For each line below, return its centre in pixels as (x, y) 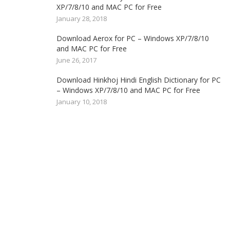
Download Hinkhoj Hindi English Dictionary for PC (138, 80)
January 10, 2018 (81, 102)
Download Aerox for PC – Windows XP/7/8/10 (132, 38)
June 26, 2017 (76, 60)
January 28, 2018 (81, 18)
